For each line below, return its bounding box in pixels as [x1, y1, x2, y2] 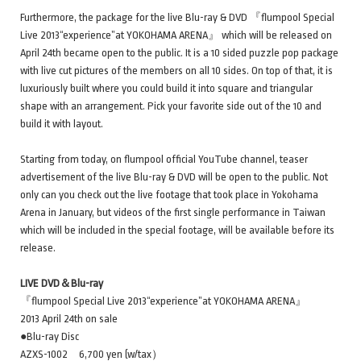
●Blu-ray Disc [20, 330, 79, 342]
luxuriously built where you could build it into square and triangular [20, 81, 313, 94]
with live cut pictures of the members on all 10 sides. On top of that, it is [20, 64, 333, 77]
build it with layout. [20, 117, 103, 130]
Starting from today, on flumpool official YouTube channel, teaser [20, 152, 308, 165]
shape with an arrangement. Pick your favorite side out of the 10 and [20, 99, 322, 112]
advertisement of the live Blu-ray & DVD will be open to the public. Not [20, 170, 328, 183]
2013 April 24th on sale [20, 312, 118, 325]
